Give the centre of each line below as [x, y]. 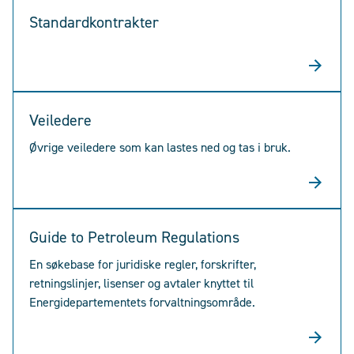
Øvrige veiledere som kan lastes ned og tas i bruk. [160, 147]
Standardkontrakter [94, 22]
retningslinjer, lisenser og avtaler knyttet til [141, 283]
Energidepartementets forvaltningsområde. [142, 302]
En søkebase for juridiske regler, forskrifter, [143, 264]
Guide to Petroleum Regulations [134, 237]
